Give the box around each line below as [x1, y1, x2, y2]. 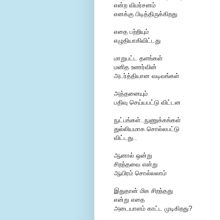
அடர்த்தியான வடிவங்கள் [114, 72, 179, 80]
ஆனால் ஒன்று [114, 152, 152, 160]
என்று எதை [114, 196, 145, 204]
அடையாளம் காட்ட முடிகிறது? [114, 205, 192, 213]
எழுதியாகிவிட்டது [114, 37, 161, 45]
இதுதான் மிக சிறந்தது [114, 187, 173, 195]
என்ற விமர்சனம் [114, 1, 156, 9]
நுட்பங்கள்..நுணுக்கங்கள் [114, 116, 181, 124]
